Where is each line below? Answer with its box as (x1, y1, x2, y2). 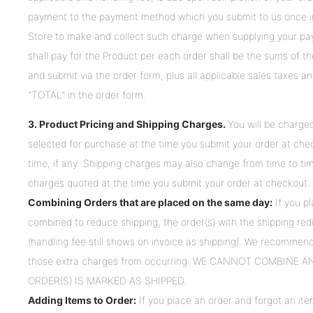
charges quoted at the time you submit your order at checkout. (28, 177, 310, 189)
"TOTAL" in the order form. (28, 89, 146, 101)
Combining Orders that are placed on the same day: (28, 196, 272, 209)
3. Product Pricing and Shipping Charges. (28, 118, 228, 131)
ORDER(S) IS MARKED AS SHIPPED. (28, 275, 187, 287)
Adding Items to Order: (28, 294, 136, 307)
